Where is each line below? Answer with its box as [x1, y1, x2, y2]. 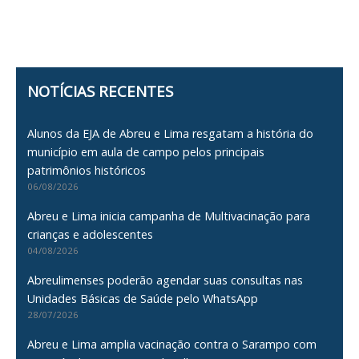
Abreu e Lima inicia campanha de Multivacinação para [27, 208, 311, 224]
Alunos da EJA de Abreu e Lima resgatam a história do [27, 125, 314, 141]
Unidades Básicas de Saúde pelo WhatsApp [27, 290, 259, 306]
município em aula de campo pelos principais [27, 143, 265, 159]
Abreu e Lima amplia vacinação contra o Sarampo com [27, 336, 317, 352]
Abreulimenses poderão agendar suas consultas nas [27, 272, 304, 288]
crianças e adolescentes [27, 226, 154, 242]
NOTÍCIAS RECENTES [27, 80, 174, 101]
